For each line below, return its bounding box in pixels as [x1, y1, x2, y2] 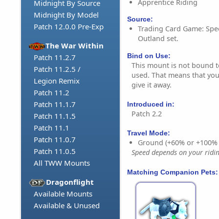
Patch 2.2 [131, 109, 162, 119]
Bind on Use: [127, 51, 171, 60]
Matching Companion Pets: [127, 168, 218, 176]
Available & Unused [34, 200, 100, 211]
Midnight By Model [34, 10, 99, 20]
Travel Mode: [127, 129, 170, 137]
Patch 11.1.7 [34, 99, 76, 109]
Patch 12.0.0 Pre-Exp [34, 22, 104, 32]
